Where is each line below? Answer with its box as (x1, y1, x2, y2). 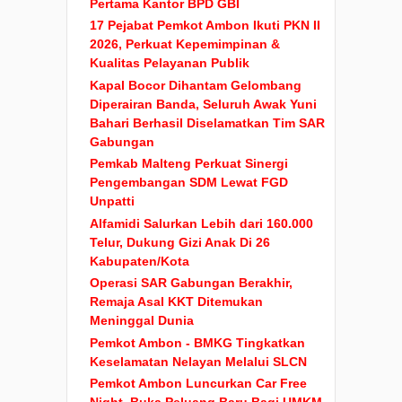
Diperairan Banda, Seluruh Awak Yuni (90, 96, 317, 111)
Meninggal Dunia (90, 313, 194, 328)
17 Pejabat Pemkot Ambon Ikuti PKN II (90, 18, 320, 33)
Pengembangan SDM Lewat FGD (90, 175, 288, 190)
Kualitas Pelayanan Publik (90, 56, 249, 71)
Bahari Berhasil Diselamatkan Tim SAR (90, 115, 325, 130)
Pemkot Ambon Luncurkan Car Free (90, 376, 307, 391)
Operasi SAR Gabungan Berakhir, (90, 275, 293, 291)
